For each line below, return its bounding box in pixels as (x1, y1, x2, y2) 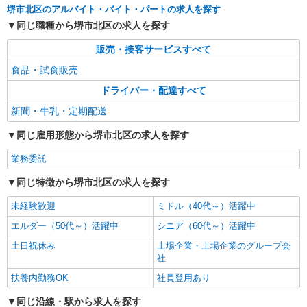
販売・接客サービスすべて (96, 44, 211, 55)
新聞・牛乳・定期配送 (11, 106, 107, 116)
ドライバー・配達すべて (101, 85, 206, 96)
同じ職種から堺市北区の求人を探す (16, 20, 170, 31)
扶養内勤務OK (11, 273, 69, 283)
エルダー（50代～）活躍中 (11, 221, 119, 231)
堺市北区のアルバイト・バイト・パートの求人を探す (7, 4, 221, 14)
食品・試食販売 (11, 64, 78, 75)
